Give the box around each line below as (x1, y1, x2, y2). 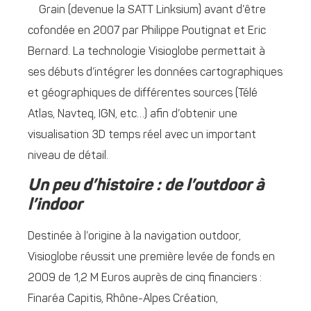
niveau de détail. (28, 150, 108, 162)
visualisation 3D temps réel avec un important (28, 129, 256, 141)
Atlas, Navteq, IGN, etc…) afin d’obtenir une (28, 108, 237, 120)
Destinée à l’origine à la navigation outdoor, (28, 231, 241, 243)
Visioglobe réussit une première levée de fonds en (28, 252, 275, 264)
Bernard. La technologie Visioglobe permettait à (28, 46, 265, 58)
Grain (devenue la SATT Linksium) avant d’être (39, 4, 266, 16)
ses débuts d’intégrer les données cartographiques (28, 67, 283, 78)
